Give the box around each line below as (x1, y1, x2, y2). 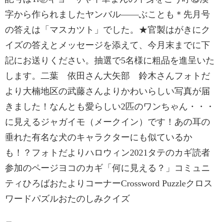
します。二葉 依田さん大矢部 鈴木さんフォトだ (5, 71, 210, 81)
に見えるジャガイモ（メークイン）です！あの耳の (5, 117, 210, 127)
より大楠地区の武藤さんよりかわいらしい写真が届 (5, 86, 210, 96)
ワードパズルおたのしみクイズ (5, 194, 130, 204)
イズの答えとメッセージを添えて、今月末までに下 (5, 40, 210, 50)
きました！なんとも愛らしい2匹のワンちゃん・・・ (5, 102, 215, 111)
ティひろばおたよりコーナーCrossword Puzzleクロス (5, 178, 213, 188)
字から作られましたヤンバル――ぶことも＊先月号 (5, 9, 210, 19)
